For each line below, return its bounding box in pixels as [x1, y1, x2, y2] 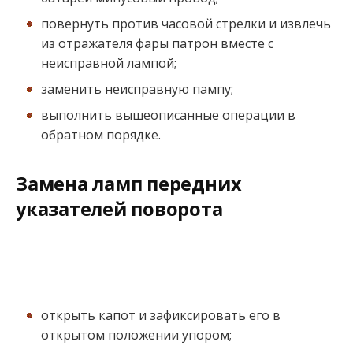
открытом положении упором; [41, 326, 232, 344]
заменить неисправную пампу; [41, 80, 233, 98]
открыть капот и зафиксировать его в [41, 307, 281, 325]
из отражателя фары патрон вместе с [41, 34, 273, 52]
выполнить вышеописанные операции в [41, 106, 295, 124]
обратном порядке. [41, 125, 161, 143]
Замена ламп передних [16, 171, 242, 197]
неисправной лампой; [41, 54, 176, 72]
